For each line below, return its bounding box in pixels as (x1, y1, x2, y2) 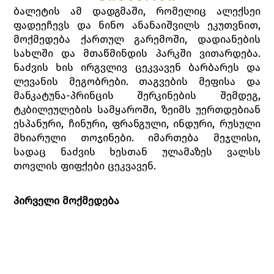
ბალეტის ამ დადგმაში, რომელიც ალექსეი (13, 5, 261, 18)
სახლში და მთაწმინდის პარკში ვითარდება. (13, 47, 261, 60)
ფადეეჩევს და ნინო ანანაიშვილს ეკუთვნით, (13, 19, 261, 32)
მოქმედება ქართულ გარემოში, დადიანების (13, 33, 261, 46)
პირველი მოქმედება (13, 194, 120, 207)
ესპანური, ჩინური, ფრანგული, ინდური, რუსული (13, 117, 261, 130)
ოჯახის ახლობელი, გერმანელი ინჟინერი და (13, 257, 261, 270)
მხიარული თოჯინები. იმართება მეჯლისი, (13, 131, 261, 144)
